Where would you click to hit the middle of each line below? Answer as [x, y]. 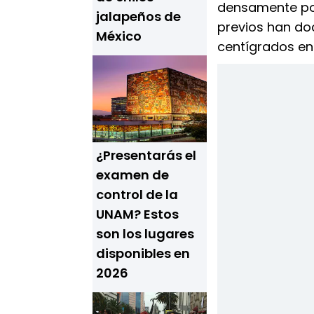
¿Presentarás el [146, 155]
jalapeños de [138, 16]
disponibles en [143, 253]
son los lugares [145, 234]
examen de [132, 175]
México [119, 36]
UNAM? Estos [137, 214]
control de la [137, 194]
